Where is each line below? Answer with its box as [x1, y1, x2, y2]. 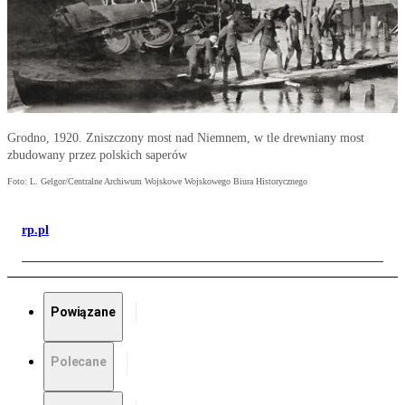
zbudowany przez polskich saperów [7, 148, 187, 163]
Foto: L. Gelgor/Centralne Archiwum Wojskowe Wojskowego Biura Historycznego [7, 176, 307, 187]
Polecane [51, 354, 107, 370]
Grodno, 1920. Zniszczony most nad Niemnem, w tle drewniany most [7, 131, 364, 146]
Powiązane [51, 305, 116, 320]
